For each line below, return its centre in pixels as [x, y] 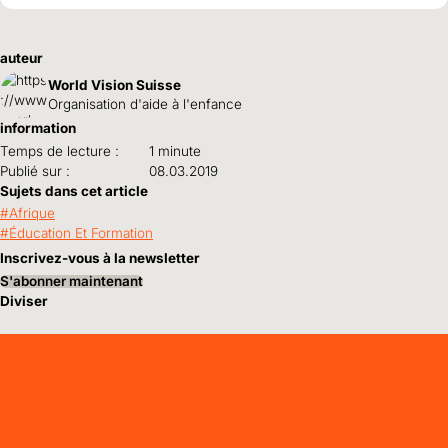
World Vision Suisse [114, 85]
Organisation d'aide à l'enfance [145, 104]
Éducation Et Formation [81, 233]
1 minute [175, 150]
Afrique [32, 213]
